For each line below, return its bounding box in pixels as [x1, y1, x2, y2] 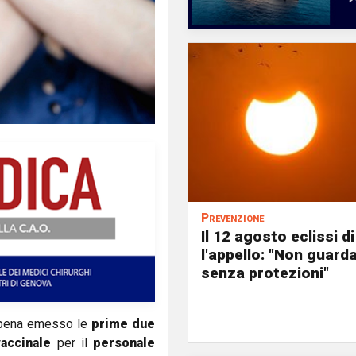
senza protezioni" [201, 264, 329, 282]
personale [93, 335, 156, 350]
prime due [91, 315, 155, 331]
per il [51, 335, 94, 350]
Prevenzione [201, 211, 264, 225]
